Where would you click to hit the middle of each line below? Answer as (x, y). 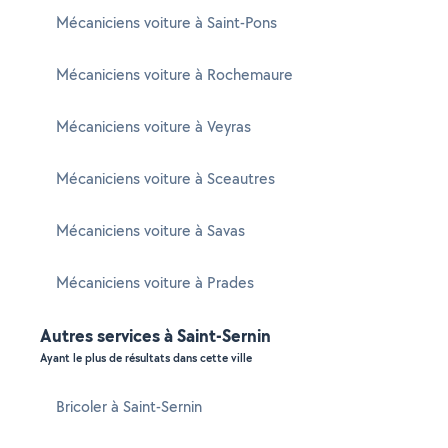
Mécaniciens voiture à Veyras (153, 126)
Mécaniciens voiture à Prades (155, 282)
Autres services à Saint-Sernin (155, 335)
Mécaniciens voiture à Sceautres (165, 178)
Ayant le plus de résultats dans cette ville (146, 358)
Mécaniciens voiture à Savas (150, 230)
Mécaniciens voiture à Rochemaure (174, 74)
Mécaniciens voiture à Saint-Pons (166, 22)
